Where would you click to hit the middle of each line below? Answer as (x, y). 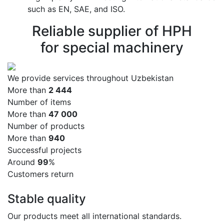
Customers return (40, 174)
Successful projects (44, 150)
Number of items (39, 102)
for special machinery (112, 47)
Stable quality (47, 198)
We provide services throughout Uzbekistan (90, 78)
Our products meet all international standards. (94, 216)
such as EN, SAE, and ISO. (76, 9)
